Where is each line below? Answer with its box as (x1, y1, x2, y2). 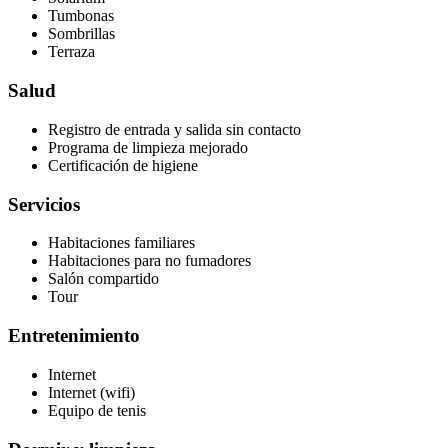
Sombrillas (48, 25, 115, 43)
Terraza (48, 43, 95, 61)
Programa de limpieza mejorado (48, 138, 248, 156)
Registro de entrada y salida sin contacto (48, 120, 301, 138)
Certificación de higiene (48, 156, 198, 174)
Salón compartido (48, 270, 159, 288)
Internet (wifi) (48, 383, 135, 401)
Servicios (8, 193, 80, 215)
